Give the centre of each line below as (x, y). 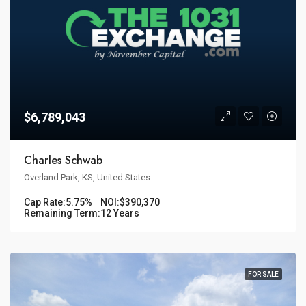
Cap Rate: (45, 203)
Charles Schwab (63, 161)
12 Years (120, 213)
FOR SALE (263, 275)
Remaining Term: (62, 213)
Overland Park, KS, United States (87, 178)
